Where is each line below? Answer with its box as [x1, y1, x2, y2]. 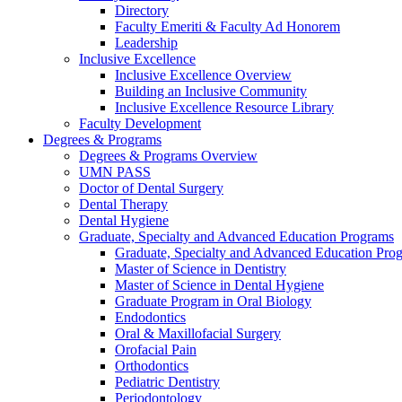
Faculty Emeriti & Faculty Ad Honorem [115, 19, 340, 34]
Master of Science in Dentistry [115, 261, 286, 276]
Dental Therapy [79, 197, 168, 212]
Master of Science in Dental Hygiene [115, 277, 324, 293]
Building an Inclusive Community [115, 83, 307, 99]
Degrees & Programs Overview [79, 148, 258, 163]
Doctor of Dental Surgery [79, 180, 223, 196]
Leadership [115, 35, 178, 50]
